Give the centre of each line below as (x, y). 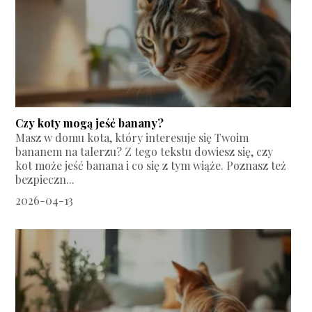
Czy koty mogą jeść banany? (90, 123)
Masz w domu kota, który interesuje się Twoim (132, 138)
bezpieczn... (45, 180)
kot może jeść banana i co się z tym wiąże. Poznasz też (151, 166)
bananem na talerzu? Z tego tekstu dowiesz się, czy (145, 152)
